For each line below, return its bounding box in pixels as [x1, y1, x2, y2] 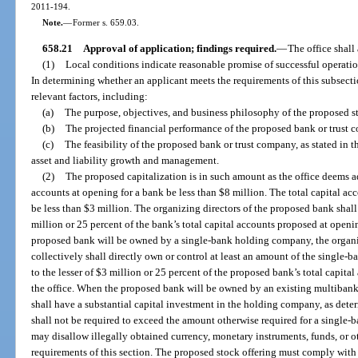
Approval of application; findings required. [82, 42, 276, 55]
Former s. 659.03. [72, 17, 139, 27]
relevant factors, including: [31, 90, 149, 103]
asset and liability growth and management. [31, 154, 220, 167]
